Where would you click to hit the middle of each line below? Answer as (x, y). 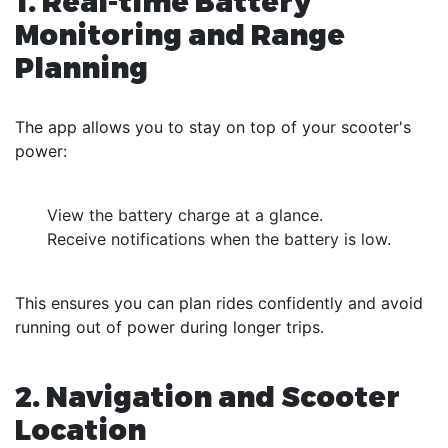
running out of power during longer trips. (169, 326)
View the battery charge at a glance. (185, 214)
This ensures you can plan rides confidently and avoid (219, 302)
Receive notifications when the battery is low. (219, 238)
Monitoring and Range (180, 33)
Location (80, 428)
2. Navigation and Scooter (207, 395)
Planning (81, 66)
